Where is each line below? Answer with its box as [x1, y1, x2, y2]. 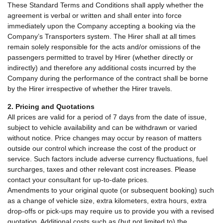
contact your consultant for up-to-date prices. [7, 175, 149, 184]
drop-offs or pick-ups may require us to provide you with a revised [7, 207, 214, 215]
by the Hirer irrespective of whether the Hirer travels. [7, 85, 172, 93]
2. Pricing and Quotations [7, 102, 95, 111]
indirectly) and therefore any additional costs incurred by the [7, 64, 196, 72]
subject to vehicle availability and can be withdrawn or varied [7, 123, 197, 131]
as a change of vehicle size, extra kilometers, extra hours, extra [7, 196, 207, 205]
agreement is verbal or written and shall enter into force [7, 11, 182, 20]
